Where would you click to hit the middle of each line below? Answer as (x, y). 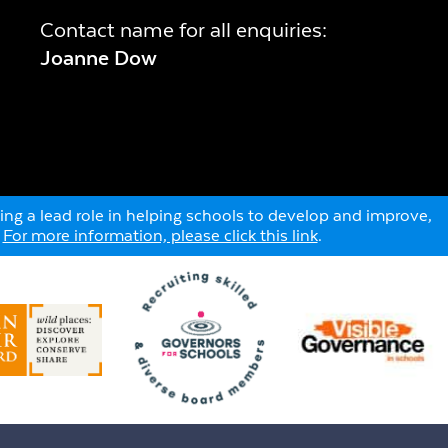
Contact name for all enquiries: (183, 29)
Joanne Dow (98, 57)
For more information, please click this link (160, 235)
